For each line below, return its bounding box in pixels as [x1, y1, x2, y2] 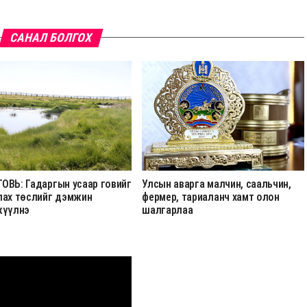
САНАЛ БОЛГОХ [8, 30, 94, 45]
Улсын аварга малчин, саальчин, [142, 177, 291, 191]
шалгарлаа [142, 203, 193, 217]
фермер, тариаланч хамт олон [142, 190, 280, 204]
